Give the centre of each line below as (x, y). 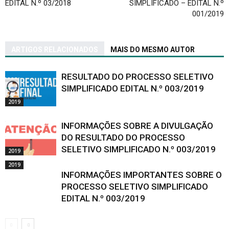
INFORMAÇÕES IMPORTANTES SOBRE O (142, 175)
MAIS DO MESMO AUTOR (153, 50)
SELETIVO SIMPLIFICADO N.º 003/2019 (139, 150)
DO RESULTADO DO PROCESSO (123, 138)
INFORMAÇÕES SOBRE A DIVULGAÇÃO (137, 126)
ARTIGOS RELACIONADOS (55, 50)
